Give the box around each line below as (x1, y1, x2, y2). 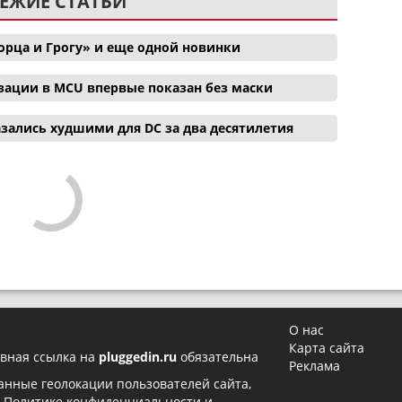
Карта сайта (289, 339, 365, 357)
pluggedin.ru (99, 348, 177, 366)
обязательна (177, 348, 258, 366)
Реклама (289, 357, 341, 375)
